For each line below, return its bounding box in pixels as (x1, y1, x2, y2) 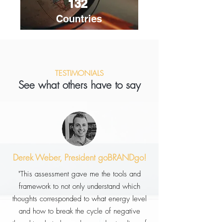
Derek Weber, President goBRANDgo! (12, 152, 146, 163)
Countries (56, 13, 102, 25)
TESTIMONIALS (55, 68, 104, 78)
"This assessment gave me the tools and (18, 169, 141, 179)
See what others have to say (18, 78, 141, 92)
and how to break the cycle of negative (18, 206, 140, 216)
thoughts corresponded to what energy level (12, 194, 147, 204)
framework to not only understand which (18, 181, 140, 191)
